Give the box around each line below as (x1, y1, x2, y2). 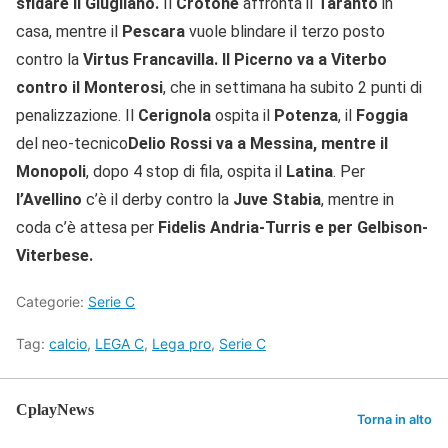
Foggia (356, 105, 408, 125)
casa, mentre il (16, 21, 122, 41)
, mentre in (321, 189, 394, 209)
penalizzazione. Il (16, 105, 138, 125)
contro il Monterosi (16, 77, 163, 97)
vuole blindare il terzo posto (185, 21, 385, 41)
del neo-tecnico (16, 133, 128, 153)
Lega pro (152, 334, 211, 352)
